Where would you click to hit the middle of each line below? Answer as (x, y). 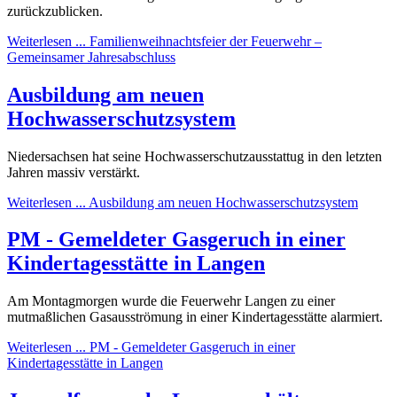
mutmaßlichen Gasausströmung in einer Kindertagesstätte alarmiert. (195, 317)
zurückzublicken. (55, 11)
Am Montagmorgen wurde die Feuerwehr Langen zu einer (171, 301)
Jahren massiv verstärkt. (74, 172)
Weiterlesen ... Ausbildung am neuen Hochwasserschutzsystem (183, 202)
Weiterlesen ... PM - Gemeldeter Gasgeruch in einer (151, 347)
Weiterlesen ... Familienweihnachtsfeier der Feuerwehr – (164, 41)
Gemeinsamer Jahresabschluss (91, 57)
